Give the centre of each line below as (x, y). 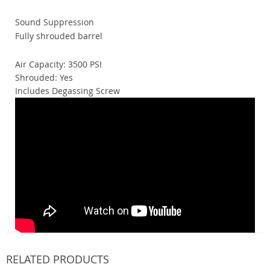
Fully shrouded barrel (59, 36)
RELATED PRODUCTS (58, 259)
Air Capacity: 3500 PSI (58, 64)
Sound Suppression (55, 22)
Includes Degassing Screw (67, 91)
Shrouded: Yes (44, 78)
